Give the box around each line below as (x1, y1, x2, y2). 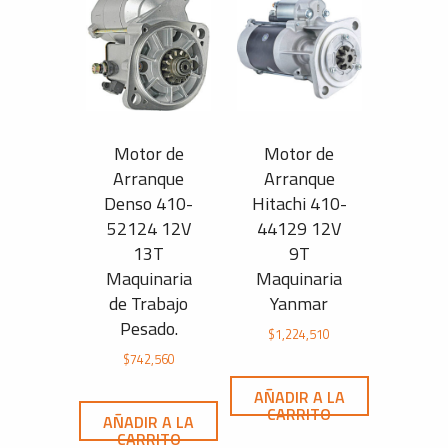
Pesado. (119, 314, 178, 342)
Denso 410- (104, 189, 194, 217)
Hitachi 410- (251, 189, 347, 217)
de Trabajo (109, 289, 189, 317)
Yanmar (270, 289, 329, 317)
